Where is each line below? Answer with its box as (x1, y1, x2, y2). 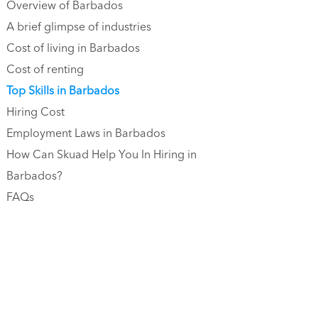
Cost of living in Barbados (6, 38, 140, 59)
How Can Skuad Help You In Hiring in (6, 145, 197, 165)
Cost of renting (6, 60, 84, 80)
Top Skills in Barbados (6, 81, 119, 102)
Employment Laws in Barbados (6, 124, 165, 144)
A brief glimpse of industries (6, 17, 151, 38)
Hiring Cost (6, 102, 65, 123)
